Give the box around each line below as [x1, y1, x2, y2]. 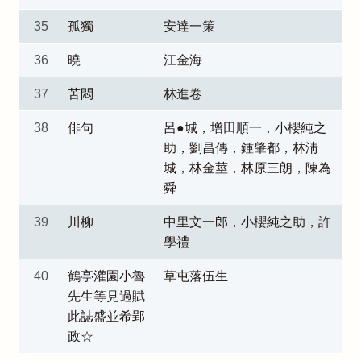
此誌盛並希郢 [67, 309, 145, 323]
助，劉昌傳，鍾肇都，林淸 [163, 141, 318, 155]
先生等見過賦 [67, 289, 145, 303]
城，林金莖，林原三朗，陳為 [163, 161, 331, 175]
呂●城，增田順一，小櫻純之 [163, 121, 326, 135]
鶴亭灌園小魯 [67, 269, 145, 283]
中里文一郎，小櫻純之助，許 [163, 215, 331, 229]
